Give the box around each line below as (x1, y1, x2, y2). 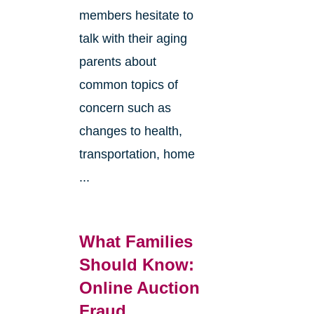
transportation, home (78, 147, 195, 162)
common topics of (78, 78, 178, 93)
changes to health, (78, 124, 182, 139)
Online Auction (78, 278, 200, 298)
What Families (78, 232, 193, 252)
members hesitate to (78, 8, 193, 23)
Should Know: (78, 255, 194, 275)
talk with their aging (78, 32, 187, 46)
